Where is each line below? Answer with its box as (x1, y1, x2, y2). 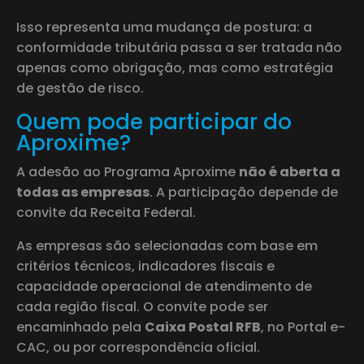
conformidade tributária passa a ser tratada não (16, 37, 342, 57)
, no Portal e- (261, 317, 345, 336)
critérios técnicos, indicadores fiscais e (16, 256, 275, 275)
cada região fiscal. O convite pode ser (16, 297, 268, 316)
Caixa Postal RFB (145, 317, 261, 336)
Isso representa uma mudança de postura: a (16, 17, 312, 37)
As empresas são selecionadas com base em (16, 236, 318, 255)
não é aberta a (239, 162, 340, 181)
